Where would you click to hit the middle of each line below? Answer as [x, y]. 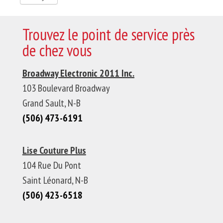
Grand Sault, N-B [51, 103]
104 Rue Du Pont [52, 165]
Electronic [79, 73]
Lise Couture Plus [54, 150]
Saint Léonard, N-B [55, 180]
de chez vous [57, 50]
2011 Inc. [116, 73]
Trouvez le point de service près [108, 34]
